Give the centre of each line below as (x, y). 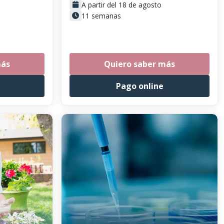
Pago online (139, 86)
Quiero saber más (139, 64)
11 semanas (101, 15)
